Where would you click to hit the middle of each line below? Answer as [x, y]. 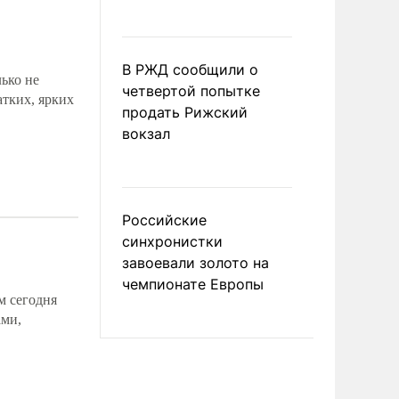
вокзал [146, 134]
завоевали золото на [195, 263]
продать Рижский [185, 112]
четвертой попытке [191, 91]
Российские [164, 220]
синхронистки [172, 241]
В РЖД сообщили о [190, 69]
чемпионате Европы [193, 284]
